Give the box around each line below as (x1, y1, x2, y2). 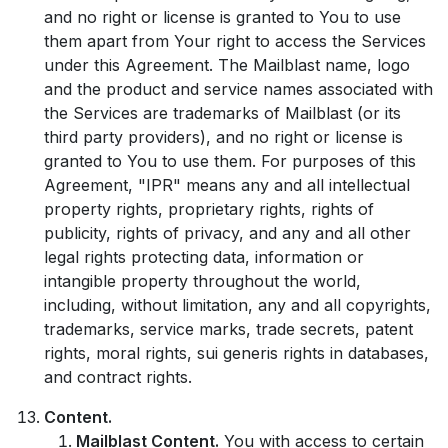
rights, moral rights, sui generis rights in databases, (44, 343, 429, 363)
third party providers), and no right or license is (44, 127, 403, 147)
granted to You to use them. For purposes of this (44, 151, 416, 171)
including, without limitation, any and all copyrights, (44, 295, 431, 315)
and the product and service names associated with (44, 79, 433, 99)
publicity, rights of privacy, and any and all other (44, 223, 411, 243)
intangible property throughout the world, (44, 271, 361, 291)
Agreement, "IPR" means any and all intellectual (44, 175, 410, 195)
